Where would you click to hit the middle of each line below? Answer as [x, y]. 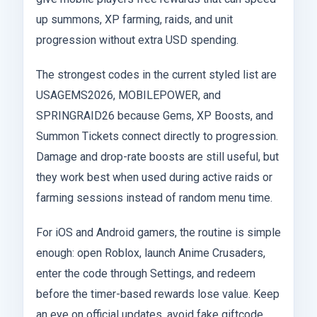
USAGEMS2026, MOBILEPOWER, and [128, 95]
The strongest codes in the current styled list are [156, 74]
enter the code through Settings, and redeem [146, 273]
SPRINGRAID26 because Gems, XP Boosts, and [155, 115]
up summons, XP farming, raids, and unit [134, 19]
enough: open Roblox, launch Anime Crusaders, [151, 253]
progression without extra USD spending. [137, 40]
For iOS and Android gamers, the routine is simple [158, 232]
